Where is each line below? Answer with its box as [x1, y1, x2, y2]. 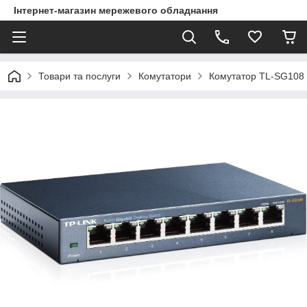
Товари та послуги [38, 71, 121, 82]
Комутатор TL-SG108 [209, 71, 304, 82]
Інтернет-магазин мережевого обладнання [14, 5, 218, 16]
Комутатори [138, 71, 191, 82]
